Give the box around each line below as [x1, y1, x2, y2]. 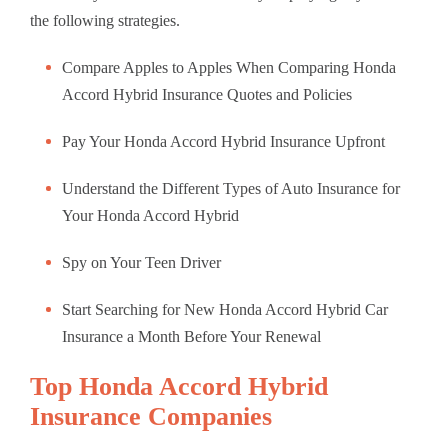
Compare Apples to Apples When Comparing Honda [62, 59, 396, 77]
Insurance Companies [30, 401, 272, 431]
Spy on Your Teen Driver [62, 254, 221, 272]
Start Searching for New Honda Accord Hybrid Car [62, 301, 388, 319]
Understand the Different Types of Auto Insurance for [62, 180, 400, 198]
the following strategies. [30, 12, 180, 30]
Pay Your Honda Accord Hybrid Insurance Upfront [62, 133, 385, 151]
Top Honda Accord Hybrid [30, 371, 328, 401]
